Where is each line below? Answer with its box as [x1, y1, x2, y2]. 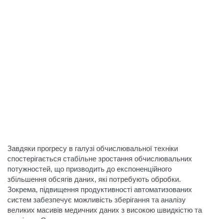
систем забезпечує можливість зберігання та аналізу [7, 196, 186, 204]
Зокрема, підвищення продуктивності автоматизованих [7, 185, 192, 194]
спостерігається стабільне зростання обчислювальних [7, 154, 192, 163]
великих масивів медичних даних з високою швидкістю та [7, 206, 202, 214]
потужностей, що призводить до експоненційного [7, 165, 172, 173]
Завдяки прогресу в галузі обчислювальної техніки [7, 144, 178, 153]
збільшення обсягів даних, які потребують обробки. [7, 175, 181, 183]
